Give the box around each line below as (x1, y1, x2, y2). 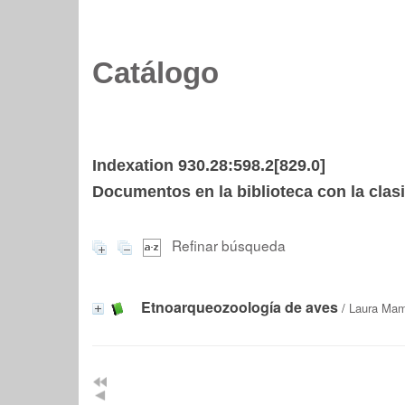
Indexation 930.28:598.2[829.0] (92, 156, 325, 174)
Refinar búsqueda (172, 235, 286, 255)
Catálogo (92, 57, 219, 89)
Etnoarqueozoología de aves (141, 296, 338, 317)
